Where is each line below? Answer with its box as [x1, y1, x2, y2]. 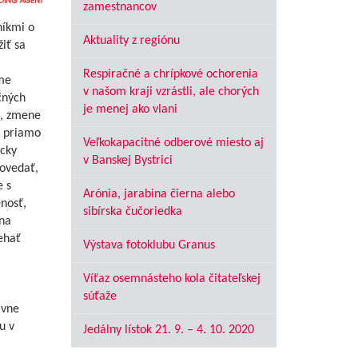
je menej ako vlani [82, 103, 177, 116]
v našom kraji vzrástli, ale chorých [82, 86, 259, 98]
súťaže [82, 290, 117, 303]
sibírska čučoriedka [82, 205, 182, 218]
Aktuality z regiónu [82, 34, 180, 47]
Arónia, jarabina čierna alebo [82, 188, 235, 201]
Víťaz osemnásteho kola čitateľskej [82, 272, 261, 285]
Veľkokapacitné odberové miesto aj [82, 137, 264, 149]
